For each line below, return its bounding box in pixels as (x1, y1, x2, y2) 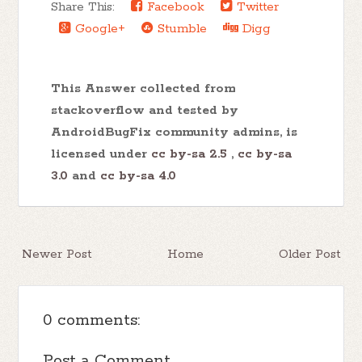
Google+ (71, 20, 126, 36)
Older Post (278, 246, 340, 262)
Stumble (154, 20, 208, 36)
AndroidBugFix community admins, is (51, 124, 298, 140)
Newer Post (22, 246, 92, 262)
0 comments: (43, 309, 141, 330)
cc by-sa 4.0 (100, 167, 177, 183)
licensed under (51, 145, 152, 162)
